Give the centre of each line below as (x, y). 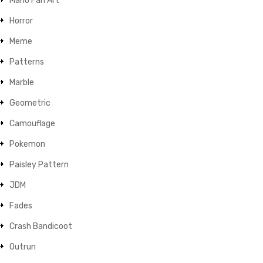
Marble (22, 82)
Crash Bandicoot (41, 226)
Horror (21, 21)
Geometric (30, 103)
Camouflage (32, 124)
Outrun (23, 247)
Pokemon (27, 144)
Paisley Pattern (39, 165)
